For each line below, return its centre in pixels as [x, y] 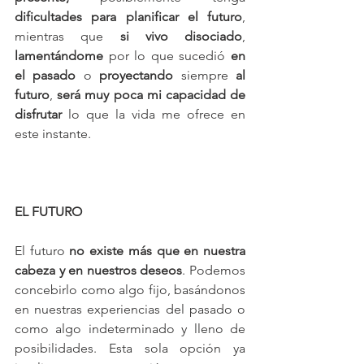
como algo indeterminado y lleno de [130, 329]
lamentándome [59, 56]
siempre [205, 75]
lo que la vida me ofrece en [154, 114]
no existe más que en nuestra [158, 251]
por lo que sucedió [167, 56]
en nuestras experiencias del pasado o [130, 309]
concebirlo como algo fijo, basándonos [130, 290]
